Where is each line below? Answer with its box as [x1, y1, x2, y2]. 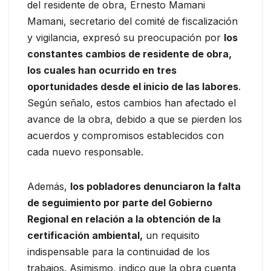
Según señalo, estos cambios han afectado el [27, 96, 236, 109]
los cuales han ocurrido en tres [27, 64, 177, 76]
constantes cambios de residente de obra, [27, 47, 232, 60]
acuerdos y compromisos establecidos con [27, 129, 224, 142]
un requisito [143, 229, 200, 241]
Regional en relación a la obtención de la [27, 212, 221, 225]
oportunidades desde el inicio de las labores [27, 80, 238, 93]
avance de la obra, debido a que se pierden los [27, 113, 242, 125]
